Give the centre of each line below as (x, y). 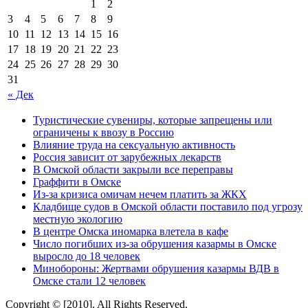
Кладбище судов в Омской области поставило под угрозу (168, 206)
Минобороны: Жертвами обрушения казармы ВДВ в (156, 268)
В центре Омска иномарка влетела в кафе (131, 231)
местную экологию (78, 219)
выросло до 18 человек (87, 256)
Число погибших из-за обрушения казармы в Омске (155, 243)
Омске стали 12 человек (89, 280)
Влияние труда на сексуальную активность (134, 144)
